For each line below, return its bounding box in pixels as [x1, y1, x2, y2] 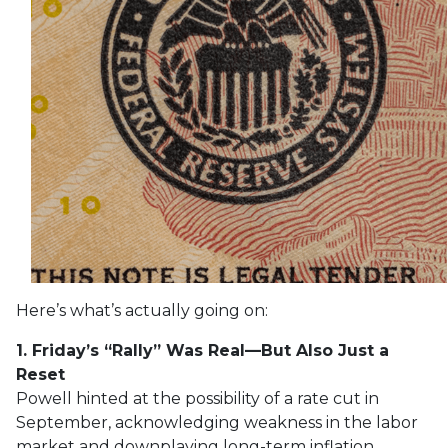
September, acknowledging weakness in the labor [16, 413, 418, 432]
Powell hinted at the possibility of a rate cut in [16, 389, 379, 408]
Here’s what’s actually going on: [16, 301, 268, 320]
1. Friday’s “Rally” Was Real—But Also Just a [16, 341, 389, 360]
